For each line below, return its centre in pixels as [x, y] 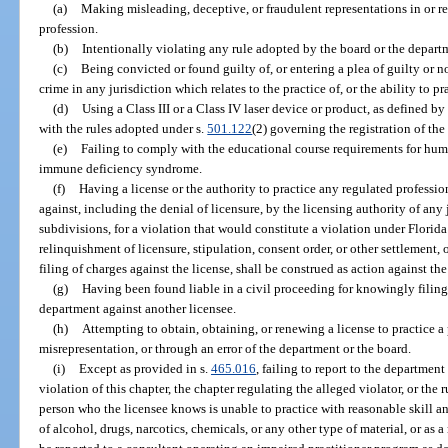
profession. [69, 28]
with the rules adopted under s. [123, 128]
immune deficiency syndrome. [121, 168]
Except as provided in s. [144, 368]
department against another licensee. [138, 308]
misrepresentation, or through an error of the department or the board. [225, 348]
